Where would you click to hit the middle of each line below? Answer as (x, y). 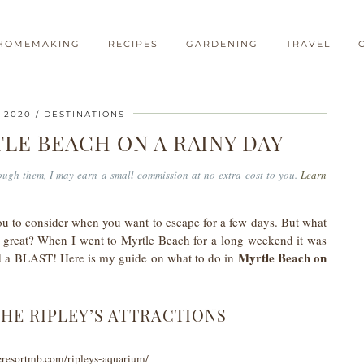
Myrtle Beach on (282, 258)
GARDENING (222, 43)
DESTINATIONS (84, 114)
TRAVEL (308, 43)
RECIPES (133, 43)
